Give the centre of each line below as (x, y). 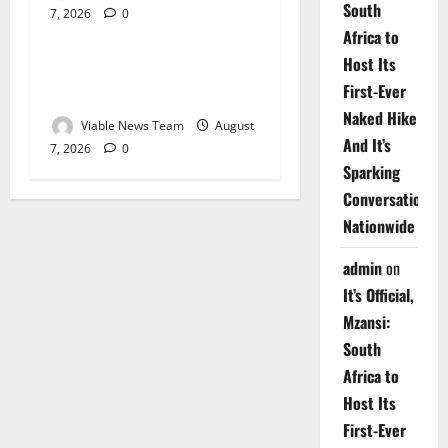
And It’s (366, 145)
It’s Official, (378, 295)
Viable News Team (131, 125)
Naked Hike (379, 118)
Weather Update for (121, 70)
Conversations (389, 199)
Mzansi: (366, 322)
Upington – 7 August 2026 (147, 95)
